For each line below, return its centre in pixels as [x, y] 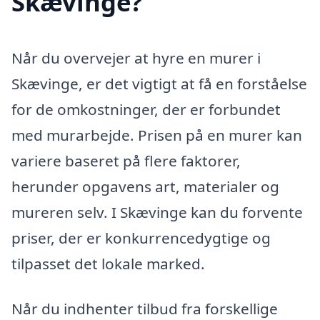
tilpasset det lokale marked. [108, 263]
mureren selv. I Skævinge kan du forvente [157, 212]
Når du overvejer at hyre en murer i [136, 57]
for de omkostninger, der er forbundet [146, 109]
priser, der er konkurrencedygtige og [141, 237]
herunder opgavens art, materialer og [145, 186]
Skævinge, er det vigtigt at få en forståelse [159, 83]
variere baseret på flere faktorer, [126, 160]
